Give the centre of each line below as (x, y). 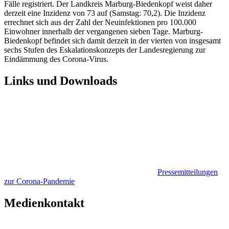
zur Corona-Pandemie (39, 181)
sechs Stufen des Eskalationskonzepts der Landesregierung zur (105, 50)
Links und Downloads (61, 81)
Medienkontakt (44, 203)
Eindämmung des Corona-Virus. (56, 59)
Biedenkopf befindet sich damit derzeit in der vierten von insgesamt (112, 41)
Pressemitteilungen (188, 172)
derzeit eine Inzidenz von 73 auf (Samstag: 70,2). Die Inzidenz (105, 13)
